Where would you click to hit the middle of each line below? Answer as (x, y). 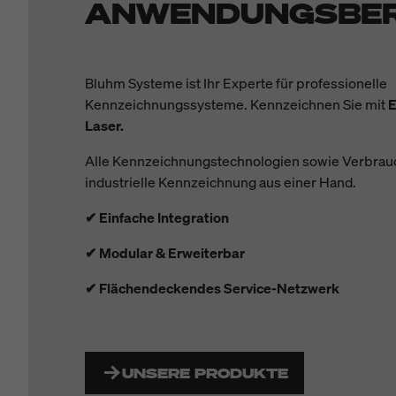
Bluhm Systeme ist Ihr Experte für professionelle (236, 83)
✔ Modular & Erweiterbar (165, 253)
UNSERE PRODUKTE (205, 373)
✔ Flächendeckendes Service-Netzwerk (212, 288)
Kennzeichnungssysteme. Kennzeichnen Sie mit (236, 104)
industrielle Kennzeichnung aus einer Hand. (221, 182)
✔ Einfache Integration (157, 217)
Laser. (104, 126)
